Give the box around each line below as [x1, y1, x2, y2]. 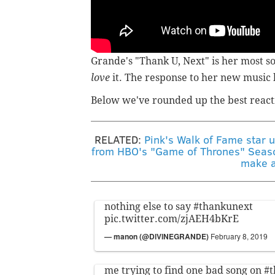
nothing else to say [104, 201, 193, 213]
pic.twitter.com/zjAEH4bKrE [104, 213, 239, 225]
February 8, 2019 [211, 231, 268, 242]
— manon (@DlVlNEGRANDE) [104, 231, 211, 242]
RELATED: [95, 132, 144, 147]
